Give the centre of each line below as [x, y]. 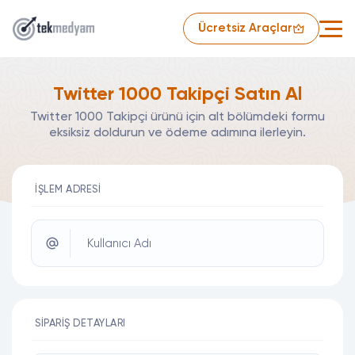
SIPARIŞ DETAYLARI [80, 324]
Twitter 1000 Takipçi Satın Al [177, 94]
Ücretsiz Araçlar [245, 28]
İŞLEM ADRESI [68, 190]
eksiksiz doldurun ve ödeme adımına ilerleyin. [177, 133]
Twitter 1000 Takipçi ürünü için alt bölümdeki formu [177, 117]
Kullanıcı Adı [119, 243]
